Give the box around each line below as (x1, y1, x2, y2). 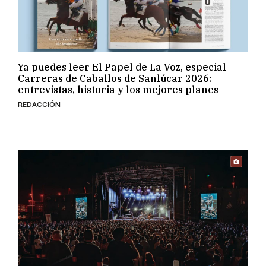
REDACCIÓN (18, 93, 61, 102)
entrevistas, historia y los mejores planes (18, 77, 219, 89)
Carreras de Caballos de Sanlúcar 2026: (18, 65, 212, 78)
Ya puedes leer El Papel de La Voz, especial (18, 54, 227, 66)
